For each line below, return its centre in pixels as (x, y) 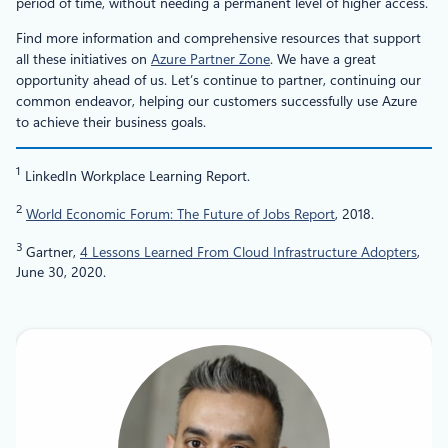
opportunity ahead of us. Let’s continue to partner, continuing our (218, 80)
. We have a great (323, 59)
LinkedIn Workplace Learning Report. (135, 175)
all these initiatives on (83, 59)
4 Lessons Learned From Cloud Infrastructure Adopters (248, 251)
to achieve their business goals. (111, 122)
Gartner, (51, 251)
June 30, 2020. (61, 272)
